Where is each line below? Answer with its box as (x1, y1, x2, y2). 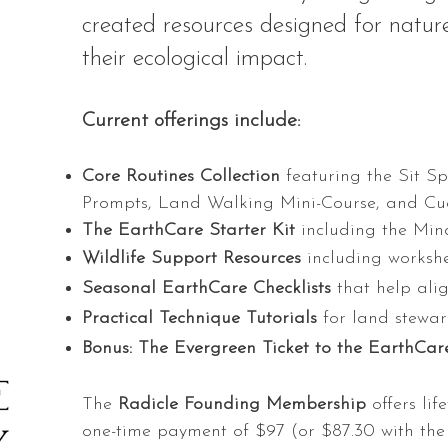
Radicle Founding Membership (118, 395, 366, 414)
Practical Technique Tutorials (82, 309, 317, 328)
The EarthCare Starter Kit (82, 221, 295, 240)
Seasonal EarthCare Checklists (82, 279, 331, 298)
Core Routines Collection (82, 167, 280, 186)
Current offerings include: (82, 111, 301, 131)
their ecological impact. (82, 47, 314, 71)
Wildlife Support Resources (82, 249, 301, 268)
